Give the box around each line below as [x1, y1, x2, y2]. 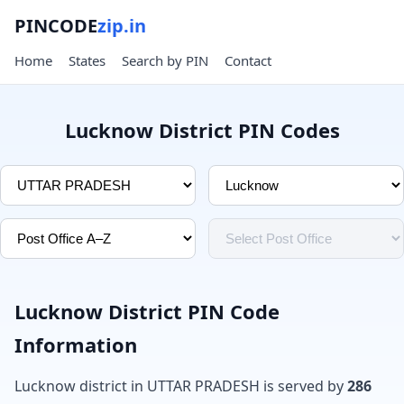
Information [14, 331, 137, 358]
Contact [225, 51, 271, 69]
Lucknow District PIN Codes [64, 116, 340, 143]
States [69, 51, 106, 69]
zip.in [97, 14, 146, 38]
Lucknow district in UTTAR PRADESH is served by [14, 376, 347, 396]
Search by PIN [122, 51, 208, 69]
